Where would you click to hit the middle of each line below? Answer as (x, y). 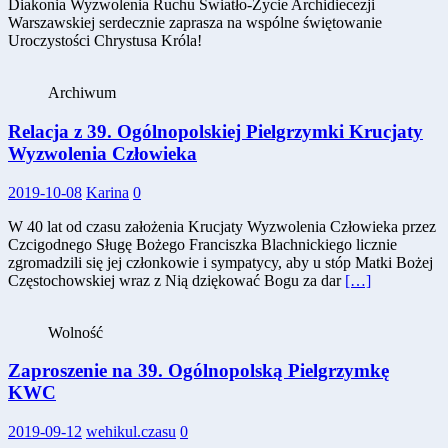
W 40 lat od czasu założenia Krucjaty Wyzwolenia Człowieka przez (222, 226)
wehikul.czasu (131, 431)
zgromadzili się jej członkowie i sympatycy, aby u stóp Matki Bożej (220, 262)
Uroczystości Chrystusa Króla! (105, 41)
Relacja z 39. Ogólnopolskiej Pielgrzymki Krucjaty (215, 131)
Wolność (75, 332)
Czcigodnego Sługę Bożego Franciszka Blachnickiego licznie (202, 244)
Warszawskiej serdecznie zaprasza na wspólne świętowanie (195, 23)
